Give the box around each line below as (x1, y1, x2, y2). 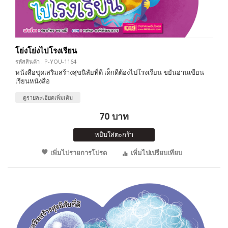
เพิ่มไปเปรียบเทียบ (130, 148, 182, 157)
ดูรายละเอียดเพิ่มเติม (23, 93, 73, 101)
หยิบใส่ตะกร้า (95, 129, 133, 139)
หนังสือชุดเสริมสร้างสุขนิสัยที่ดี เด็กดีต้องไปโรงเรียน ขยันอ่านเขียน (15, 67, 204, 77)
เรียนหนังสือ (15, 76, 50, 85)
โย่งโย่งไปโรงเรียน (15, 45, 77, 55)
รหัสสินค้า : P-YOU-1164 (15, 57, 76, 65)
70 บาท (99, 109, 129, 122)
